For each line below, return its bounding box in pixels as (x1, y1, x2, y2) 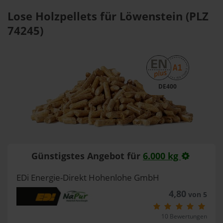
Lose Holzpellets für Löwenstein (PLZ (7, 8, 209, 24)
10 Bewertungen (161, 212, 207, 221)
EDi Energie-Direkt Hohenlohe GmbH (16, 172, 159, 183)
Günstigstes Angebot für (31, 149, 143, 162)
